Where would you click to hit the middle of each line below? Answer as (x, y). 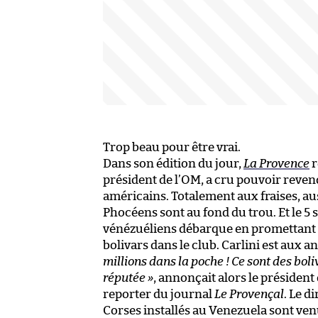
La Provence (276, 163)
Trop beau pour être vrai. (172, 147)
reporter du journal (159, 294)
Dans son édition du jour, (173, 163)
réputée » (128, 278)
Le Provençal (249, 294)
